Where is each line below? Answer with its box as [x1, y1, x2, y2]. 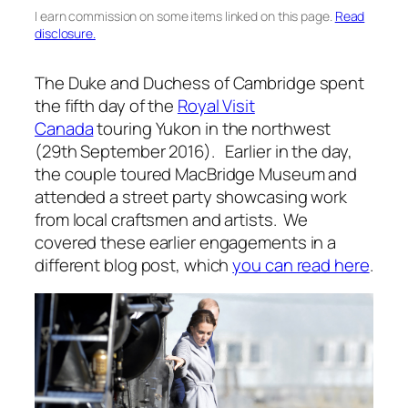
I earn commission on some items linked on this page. [35, 7, 335, 25]
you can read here [232, 252, 370, 277]
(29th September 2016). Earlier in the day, [35, 138, 352, 163]
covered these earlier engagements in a [35, 229, 337, 254]
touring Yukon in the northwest [93, 116, 331, 140]
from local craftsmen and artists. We [35, 207, 309, 231]
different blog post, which [35, 252, 233, 277]
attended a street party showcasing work [35, 184, 348, 209]
